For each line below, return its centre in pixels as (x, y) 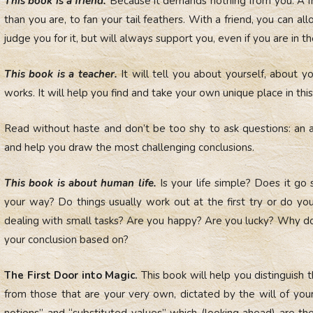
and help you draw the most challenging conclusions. (129, 147)
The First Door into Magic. (73, 275)
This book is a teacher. (61, 74)
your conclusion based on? (66, 239)
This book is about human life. (80, 183)
